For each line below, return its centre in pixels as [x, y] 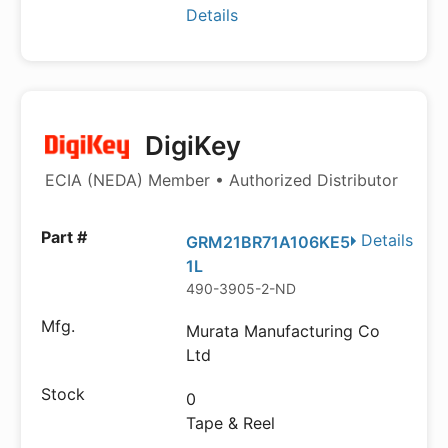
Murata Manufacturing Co [283, 331]
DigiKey [189, 145]
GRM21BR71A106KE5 [268, 242]
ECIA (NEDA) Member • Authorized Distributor [221, 180]
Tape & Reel [231, 423]
